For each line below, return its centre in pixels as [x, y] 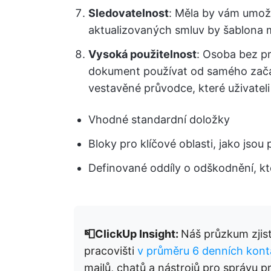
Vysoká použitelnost [142, 54]
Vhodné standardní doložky [159, 119]
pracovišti [111, 251]
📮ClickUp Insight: [132, 234]
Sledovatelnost [129, 13]
